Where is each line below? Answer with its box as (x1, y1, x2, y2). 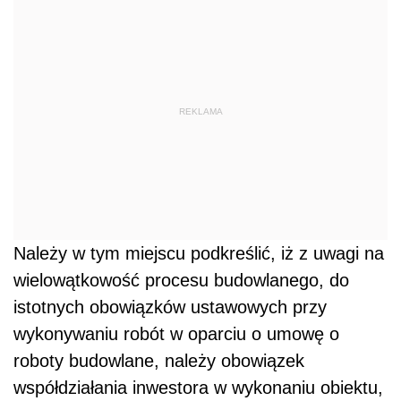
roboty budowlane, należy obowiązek (13, 350, 304, 371)
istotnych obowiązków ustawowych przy (13, 296, 327, 317)
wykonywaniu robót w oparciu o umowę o (13, 323, 339, 344)
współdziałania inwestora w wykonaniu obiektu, (13, 377, 383, 397)
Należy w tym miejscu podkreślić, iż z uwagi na (13, 243, 384, 263)
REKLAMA (178, 107, 223, 117)
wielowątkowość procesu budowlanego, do (13, 269, 349, 290)
